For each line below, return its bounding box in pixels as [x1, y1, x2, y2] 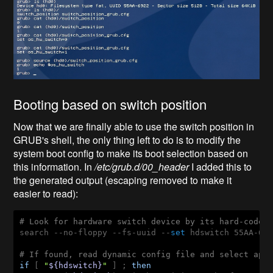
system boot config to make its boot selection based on [13, 146, 249, 160]
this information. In [13, 159, 95, 174]
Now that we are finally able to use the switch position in [13, 119, 255, 133]
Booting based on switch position [13, 94, 207, 113]
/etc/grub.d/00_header [94, 159, 190, 174]
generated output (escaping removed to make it [29, 172, 232, 187]
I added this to [191, 159, 252, 174]
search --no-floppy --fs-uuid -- [19, 227, 171, 237]
